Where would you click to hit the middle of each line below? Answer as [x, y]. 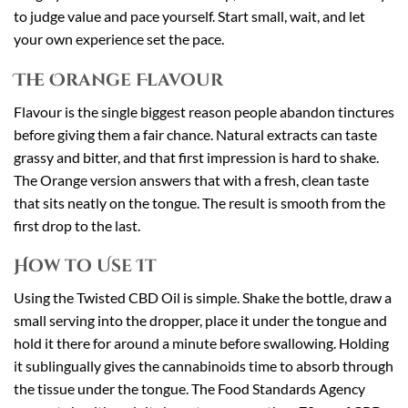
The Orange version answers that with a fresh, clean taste [191, 179]
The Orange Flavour [118, 81]
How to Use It [85, 266]
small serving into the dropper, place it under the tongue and [200, 321]
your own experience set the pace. [119, 39]
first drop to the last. [77, 225]
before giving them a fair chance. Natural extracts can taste [195, 134]
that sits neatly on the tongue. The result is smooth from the [199, 202]
